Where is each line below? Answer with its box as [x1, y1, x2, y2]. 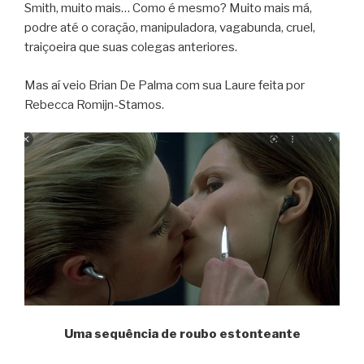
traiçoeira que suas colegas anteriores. [24, 40, 237, 55]
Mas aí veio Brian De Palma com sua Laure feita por [24, 77, 305, 93]
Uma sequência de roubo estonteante [63, 326, 301, 341]
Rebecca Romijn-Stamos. [24, 97, 164, 112]
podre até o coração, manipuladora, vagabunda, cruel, [24, 20, 315, 36]
